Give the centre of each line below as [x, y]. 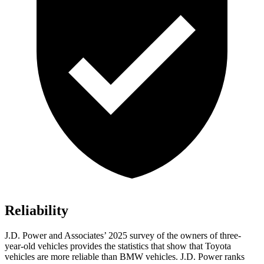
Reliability [37, 211]
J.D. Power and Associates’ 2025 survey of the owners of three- [123, 236]
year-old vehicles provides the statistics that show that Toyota [118, 246]
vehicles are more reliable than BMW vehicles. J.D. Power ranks [125, 257]
